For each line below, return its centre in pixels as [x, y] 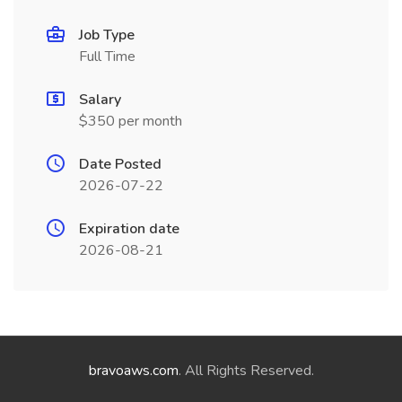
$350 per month [131, 121]
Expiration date [129, 229]
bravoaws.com [133, 371]
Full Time [107, 57]
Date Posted [120, 164]
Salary [100, 100]
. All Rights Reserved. [246, 371]
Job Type [107, 35]
